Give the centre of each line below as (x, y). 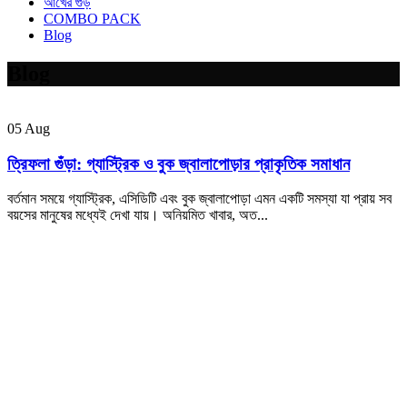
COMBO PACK (92, 19)
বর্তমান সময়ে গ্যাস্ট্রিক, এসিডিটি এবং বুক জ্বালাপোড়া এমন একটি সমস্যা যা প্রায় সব (199, 199)
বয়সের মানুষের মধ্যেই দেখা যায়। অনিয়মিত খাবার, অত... (138, 215)
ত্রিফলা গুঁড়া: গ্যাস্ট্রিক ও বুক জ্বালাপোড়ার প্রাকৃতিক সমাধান (179, 164)
